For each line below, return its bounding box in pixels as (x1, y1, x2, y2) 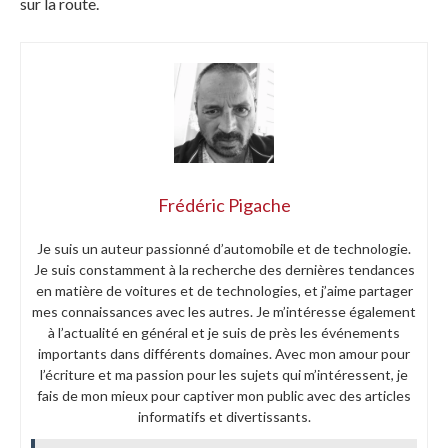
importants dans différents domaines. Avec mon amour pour (38, 344, 410, 362)
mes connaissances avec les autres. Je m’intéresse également (32, 302, 416, 320)
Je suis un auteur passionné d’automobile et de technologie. (37, 239, 411, 257)
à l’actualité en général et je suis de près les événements (48, 323, 400, 341)
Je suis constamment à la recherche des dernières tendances (33, 260, 415, 278)
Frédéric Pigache (157, 193, 291, 216)
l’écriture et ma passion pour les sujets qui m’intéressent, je (40, 365, 408, 383)
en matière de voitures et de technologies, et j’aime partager (35, 281, 413, 299)
